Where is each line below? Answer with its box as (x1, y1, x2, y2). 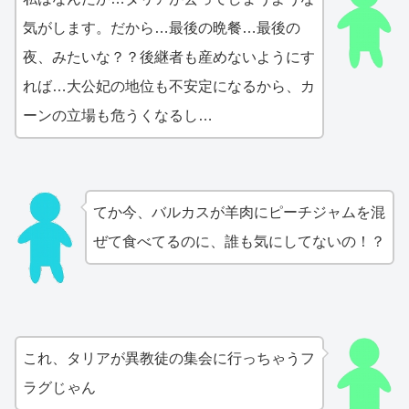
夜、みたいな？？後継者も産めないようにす (23, 49, 315, 66)
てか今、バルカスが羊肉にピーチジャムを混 (92, 204, 385, 221)
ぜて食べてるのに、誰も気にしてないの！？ (92, 234, 385, 250)
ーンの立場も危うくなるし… (23, 108, 213, 124)
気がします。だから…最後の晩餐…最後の (23, 20, 300, 37)
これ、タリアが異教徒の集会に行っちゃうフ (23, 351, 315, 367)
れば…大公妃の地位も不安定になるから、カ (23, 79, 315, 95)
